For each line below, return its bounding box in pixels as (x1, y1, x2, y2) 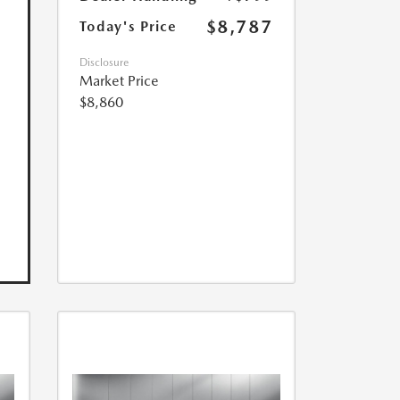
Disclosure (79, 56, 129, 70)
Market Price (79, 72, 159, 90)
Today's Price (79, 18, 177, 36)
